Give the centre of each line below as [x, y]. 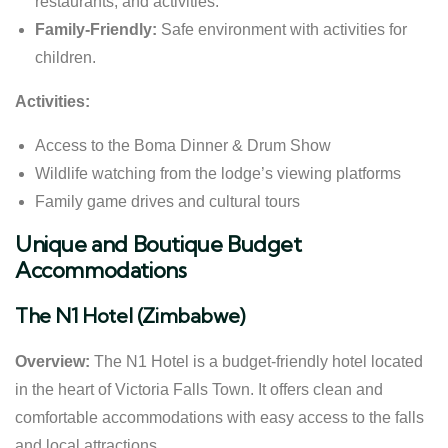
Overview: [52, 361]
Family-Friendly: [96, 29]
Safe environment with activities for [282, 29]
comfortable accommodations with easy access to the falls [219, 417]
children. [65, 57]
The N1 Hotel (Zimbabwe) [130, 315]
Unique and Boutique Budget [158, 244]
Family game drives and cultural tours [167, 201]
